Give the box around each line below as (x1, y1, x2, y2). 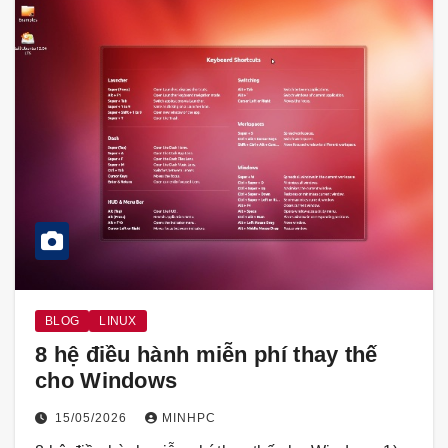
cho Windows (35, 368, 178, 394)
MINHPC (161, 411, 216, 426)
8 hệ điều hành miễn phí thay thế (35, 342, 378, 368)
